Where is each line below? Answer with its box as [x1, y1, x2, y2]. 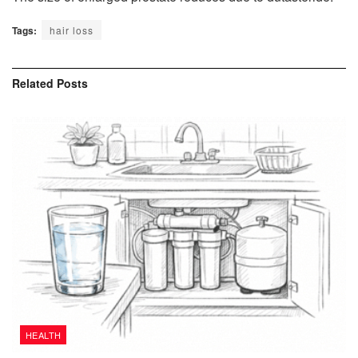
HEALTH [26, 328, 62, 341]
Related [12, 74, 54, 91]
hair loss [50, 22, 93, 37]
